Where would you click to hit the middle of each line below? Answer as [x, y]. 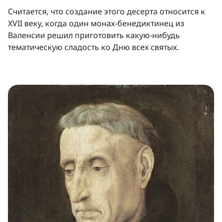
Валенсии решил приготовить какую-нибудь [94, 35]
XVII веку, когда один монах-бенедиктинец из [96, 23]
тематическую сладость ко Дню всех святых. [93, 47]
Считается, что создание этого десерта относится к [107, 11]
